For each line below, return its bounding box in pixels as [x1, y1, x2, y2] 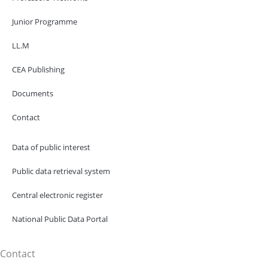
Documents [12, 87, 53, 99]
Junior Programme [12, 16, 77, 27]
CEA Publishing [12, 63, 65, 75]
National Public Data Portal [12, 213, 108, 224]
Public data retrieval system [12, 165, 110, 176]
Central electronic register [12, 189, 103, 200]
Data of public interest [12, 141, 90, 153]
